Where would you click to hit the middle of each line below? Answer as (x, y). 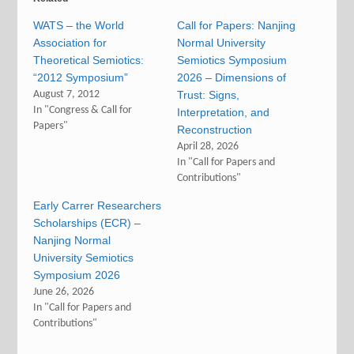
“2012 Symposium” (81, 77)
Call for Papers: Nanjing (236, 25)
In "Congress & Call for (83, 110)
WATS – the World (79, 25)
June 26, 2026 (64, 292)
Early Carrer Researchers (98, 205)
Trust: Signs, (208, 95)
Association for (70, 43)
